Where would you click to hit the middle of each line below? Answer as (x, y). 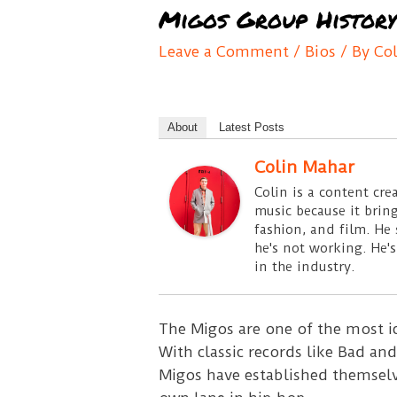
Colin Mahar (304, 167)
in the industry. (304, 266)
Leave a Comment (223, 51)
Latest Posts (251, 127)
